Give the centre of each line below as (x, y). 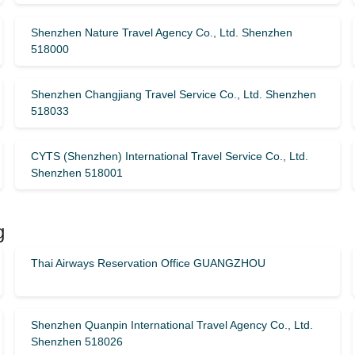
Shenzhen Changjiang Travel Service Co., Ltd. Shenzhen (173, 94)
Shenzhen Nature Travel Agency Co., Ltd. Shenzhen (161, 32)
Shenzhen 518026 (76, 342)
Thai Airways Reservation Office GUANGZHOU (148, 263)
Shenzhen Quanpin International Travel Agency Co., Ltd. (172, 325)
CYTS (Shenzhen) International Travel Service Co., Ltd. (169, 156)
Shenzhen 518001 (76, 173)
